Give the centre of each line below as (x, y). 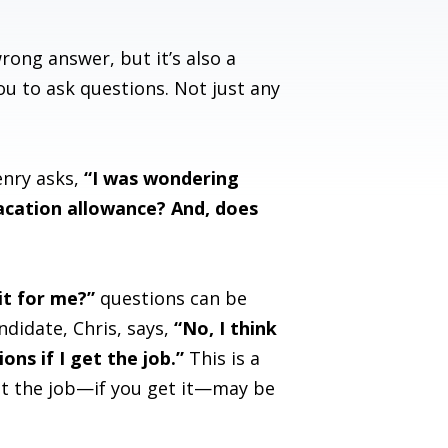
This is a (222, 357)
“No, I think (225, 327)
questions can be (171, 297)
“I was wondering (161, 177)
